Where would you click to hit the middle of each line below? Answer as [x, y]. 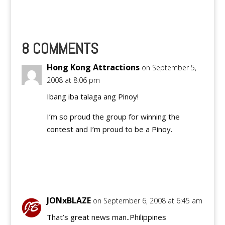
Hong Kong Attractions [93, 67]
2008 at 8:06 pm [73, 80]
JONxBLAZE [69, 200]
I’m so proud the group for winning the [113, 116]
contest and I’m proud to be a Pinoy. [109, 129]
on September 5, [169, 67]
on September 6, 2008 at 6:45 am [147, 200]
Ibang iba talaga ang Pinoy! [92, 96]
